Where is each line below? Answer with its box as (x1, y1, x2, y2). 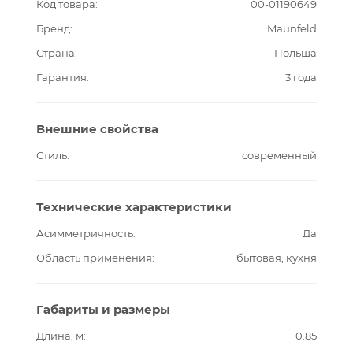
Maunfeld (267, 21, 317, 35)
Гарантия (36, 70, 87, 84)
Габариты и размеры (36, 301, 170, 317)
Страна (36, 46, 75, 59)
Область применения (36, 251, 152, 264)
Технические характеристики (36, 199, 232, 214)
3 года (285, 70, 317, 84)
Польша (274, 46, 317, 59)
